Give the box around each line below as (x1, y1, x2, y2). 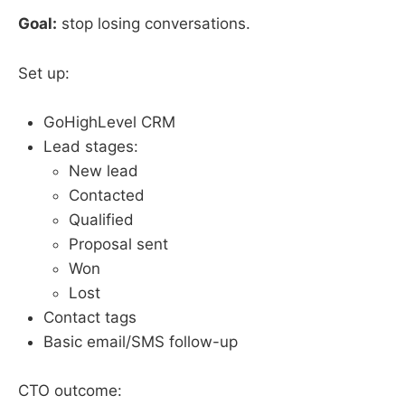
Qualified (69, 210, 134, 229)
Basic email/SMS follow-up (43, 332, 238, 351)
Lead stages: (43, 137, 138, 155)
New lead (69, 161, 138, 180)
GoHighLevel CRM (43, 112, 175, 131)
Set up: (18, 63, 70, 82)
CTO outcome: (18, 381, 122, 400)
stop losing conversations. (57, 14, 250, 33)
